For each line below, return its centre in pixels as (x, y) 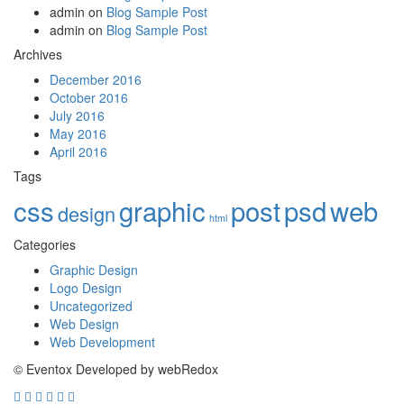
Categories (45, 245)
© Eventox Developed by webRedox (116, 369)
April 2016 (78, 152)
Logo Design (86, 288)
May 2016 (78, 134)
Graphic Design (94, 270)
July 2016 (77, 116)
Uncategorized (91, 306)
